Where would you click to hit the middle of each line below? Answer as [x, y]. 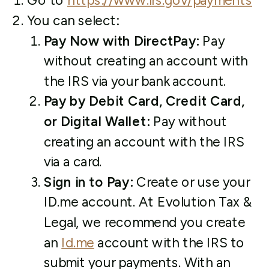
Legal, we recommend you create [144, 222]
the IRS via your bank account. [135, 81]
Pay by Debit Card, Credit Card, [144, 101]
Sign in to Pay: [90, 182]
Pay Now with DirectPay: [123, 41]
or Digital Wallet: [97, 122]
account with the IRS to [169, 243]
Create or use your [193, 182]
